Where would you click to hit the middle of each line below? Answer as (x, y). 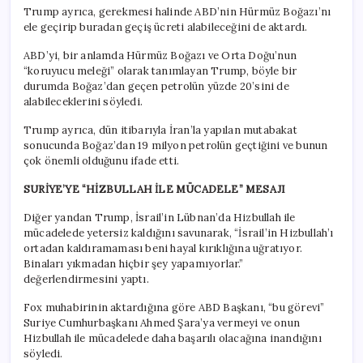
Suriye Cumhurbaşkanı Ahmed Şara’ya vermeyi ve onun (162, 322)
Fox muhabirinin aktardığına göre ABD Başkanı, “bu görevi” (174, 307)
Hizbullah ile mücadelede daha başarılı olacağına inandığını (173, 338)
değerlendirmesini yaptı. (86, 279)
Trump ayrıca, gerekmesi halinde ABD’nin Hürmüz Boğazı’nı (177, 11)
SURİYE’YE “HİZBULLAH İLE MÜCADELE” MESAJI (155, 189)
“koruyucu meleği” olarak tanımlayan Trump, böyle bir (160, 70)
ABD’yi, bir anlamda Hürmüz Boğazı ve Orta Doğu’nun (160, 55)
